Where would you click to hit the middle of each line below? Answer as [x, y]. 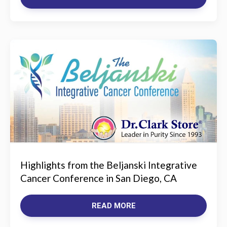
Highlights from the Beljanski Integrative [109, 165]
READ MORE [113, 206]
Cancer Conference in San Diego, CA [99, 178]
